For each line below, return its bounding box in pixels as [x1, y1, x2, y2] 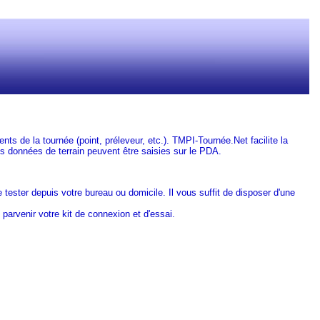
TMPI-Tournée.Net [172, 134, 248, 146]
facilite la [248, 134, 288, 146]
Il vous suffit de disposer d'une [169, 186, 295, 198]
